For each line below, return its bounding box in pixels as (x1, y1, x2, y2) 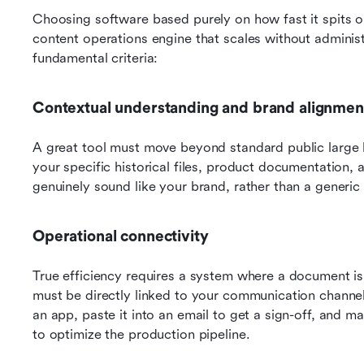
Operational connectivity (32, 227, 209, 245)
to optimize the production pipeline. (32, 327, 250, 342)
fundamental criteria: (32, 50, 158, 66)
